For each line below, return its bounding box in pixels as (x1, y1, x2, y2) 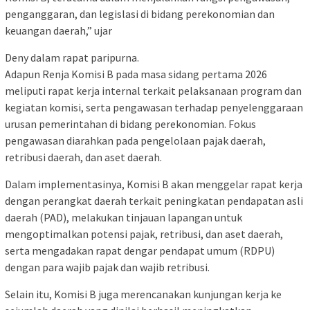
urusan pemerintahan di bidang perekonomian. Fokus (5, 116, 256, 131)
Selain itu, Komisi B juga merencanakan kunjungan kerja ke (5, 286, 282, 301)
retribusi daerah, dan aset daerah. (5, 149, 162, 164)
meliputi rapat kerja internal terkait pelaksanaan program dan (5, 83, 302, 98)
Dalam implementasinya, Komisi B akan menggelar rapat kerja (5, 176, 302, 191)
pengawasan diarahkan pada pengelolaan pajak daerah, (5, 133, 266, 147)
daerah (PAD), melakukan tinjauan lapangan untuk (5, 210, 242, 224)
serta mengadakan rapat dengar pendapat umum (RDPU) (5, 243, 275, 257)
